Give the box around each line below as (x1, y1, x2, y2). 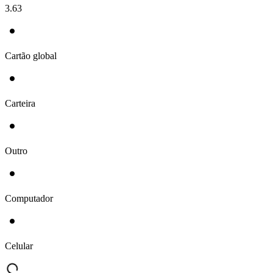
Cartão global (5, 50, 57, 61)
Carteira (5, 97, 35, 108)
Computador (5, 193, 53, 204)
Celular (5, 240, 33, 251)
